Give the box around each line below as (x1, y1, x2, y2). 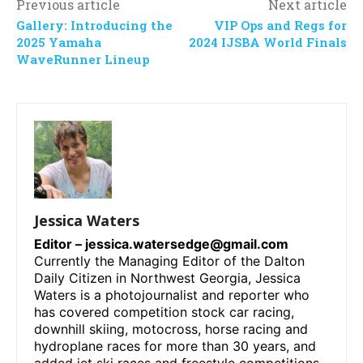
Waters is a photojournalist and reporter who (34, 287, 310, 304)
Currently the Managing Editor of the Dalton (34, 253, 305, 270)
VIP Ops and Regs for (213, 17, 347, 34)
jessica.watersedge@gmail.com (85, 236, 288, 253)
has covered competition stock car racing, (34, 304, 294, 321)
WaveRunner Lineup (16, 51, 149, 68)
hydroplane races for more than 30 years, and (34, 338, 316, 355)
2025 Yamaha (16, 34, 101, 51)
